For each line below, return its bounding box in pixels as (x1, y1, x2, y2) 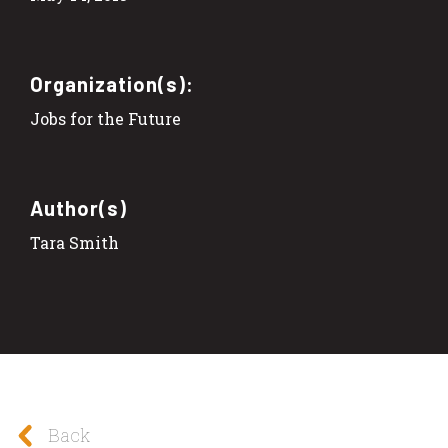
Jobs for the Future (30, 107, 181, 129)
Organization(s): (30, 71, 194, 96)
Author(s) (30, 195, 127, 220)
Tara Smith (30, 231, 119, 253)
